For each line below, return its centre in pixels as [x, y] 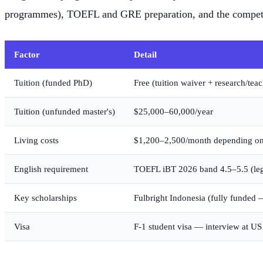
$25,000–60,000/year [173, 112]
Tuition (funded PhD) [53, 83]
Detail [145, 55]
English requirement [51, 169]
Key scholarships [45, 198]
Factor [27, 55]
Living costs [36, 140]
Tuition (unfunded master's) [65, 112]
